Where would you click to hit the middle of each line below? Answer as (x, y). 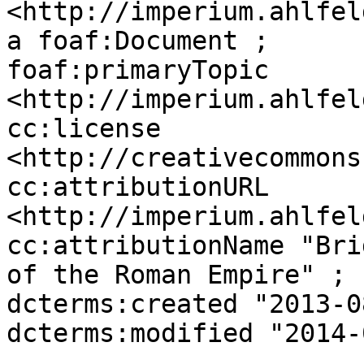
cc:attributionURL (138, 187)
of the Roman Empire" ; (176, 275)
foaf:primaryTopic (138, 70)
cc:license (84, 128)
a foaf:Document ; (138, 41)
